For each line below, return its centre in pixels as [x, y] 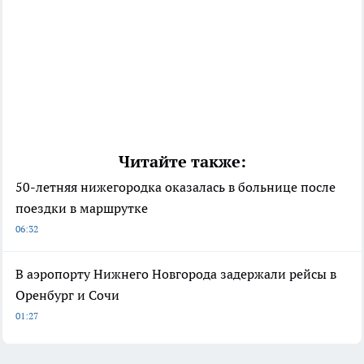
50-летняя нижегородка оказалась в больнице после [175, 187]
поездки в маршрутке [82, 208]
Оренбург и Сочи [67, 295]
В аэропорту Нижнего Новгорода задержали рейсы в [176, 274]
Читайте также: [182, 162]
